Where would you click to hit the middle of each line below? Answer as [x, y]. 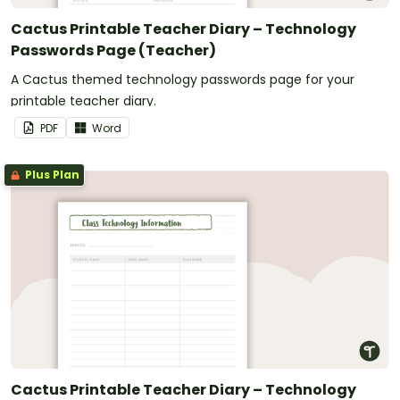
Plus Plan [51, 175]
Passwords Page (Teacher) [113, 51]
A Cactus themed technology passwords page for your [183, 80]
